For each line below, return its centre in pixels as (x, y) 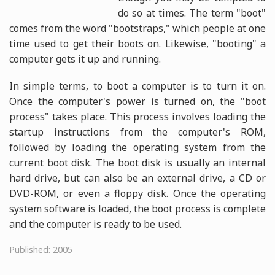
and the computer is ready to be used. (95, 224)
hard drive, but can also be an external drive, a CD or (137, 178)
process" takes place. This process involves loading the (137, 116)
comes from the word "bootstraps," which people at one (137, 28)
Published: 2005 (41, 249)
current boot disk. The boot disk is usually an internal (137, 162)
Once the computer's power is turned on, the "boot (137, 101)
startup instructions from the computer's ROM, (137, 132)
